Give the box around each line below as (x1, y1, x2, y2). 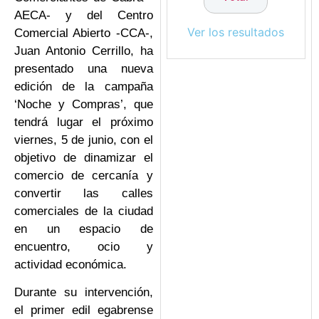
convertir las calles (14, 186, 153, 200)
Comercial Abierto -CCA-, (14, 26, 153, 40)
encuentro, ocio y (14, 239, 153, 253)
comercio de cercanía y (14, 168, 153, 182)
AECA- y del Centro (14, 8, 153, 22)
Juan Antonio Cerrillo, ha (14, 43, 153, 58)
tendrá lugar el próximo (14, 115, 153, 129)
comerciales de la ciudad (14, 204, 153, 218)
